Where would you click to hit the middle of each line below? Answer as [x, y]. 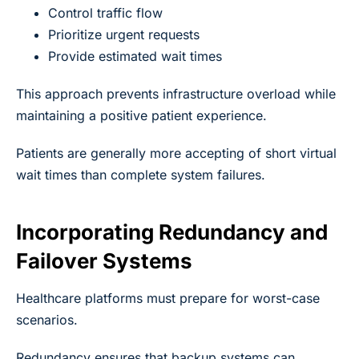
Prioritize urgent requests [124, 34]
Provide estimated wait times [135, 56]
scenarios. [47, 319]
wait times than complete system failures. [141, 174]
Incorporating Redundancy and [172, 232]
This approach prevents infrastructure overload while [176, 93]
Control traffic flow [105, 12]
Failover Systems [104, 260]
